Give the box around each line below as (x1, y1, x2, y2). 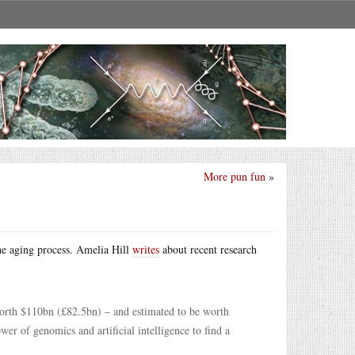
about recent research (159, 242, 257, 257)
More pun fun (204, 169, 265, 184)
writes (132, 242, 159, 257)
